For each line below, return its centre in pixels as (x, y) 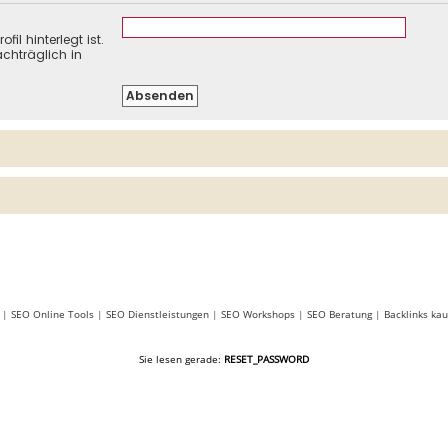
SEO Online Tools (52, 313)
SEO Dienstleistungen (157, 313)
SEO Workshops (257, 313)
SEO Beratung (339, 313)
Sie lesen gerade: (181, 359)
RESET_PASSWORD (266, 359)
